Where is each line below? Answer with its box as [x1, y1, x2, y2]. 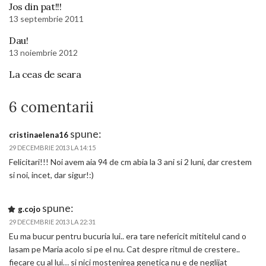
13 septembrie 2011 [9, 14, 84, 24]
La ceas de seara [9, 68, 81, 80]
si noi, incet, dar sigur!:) [9, 170, 94, 180]
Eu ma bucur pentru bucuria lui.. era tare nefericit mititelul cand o [9, 231, 246, 241]
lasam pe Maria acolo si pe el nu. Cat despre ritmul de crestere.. [9, 244, 240, 254]
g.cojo [18, 204, 40, 214]
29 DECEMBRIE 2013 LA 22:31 [9, 218, 96, 226]
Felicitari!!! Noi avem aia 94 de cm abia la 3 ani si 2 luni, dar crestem [9, 157, 252, 167]
